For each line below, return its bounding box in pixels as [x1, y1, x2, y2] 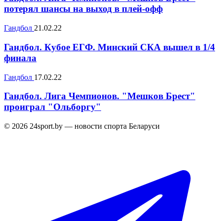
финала [4, 52, 37, 63]
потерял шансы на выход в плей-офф [4, 3, 163, 14]
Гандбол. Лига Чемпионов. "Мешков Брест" [4, 91, 195, 102]
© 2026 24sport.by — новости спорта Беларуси [4, 122, 160, 131]
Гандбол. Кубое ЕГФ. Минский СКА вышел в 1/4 [4, 41, 215, 52]
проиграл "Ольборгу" [4, 102, 101, 112]
